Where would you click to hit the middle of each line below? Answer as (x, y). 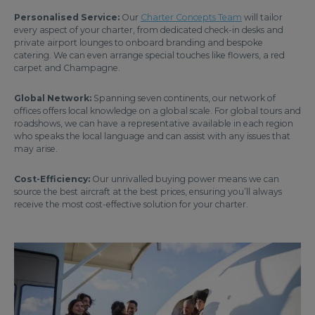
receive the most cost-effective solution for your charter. (131, 204)
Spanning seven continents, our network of (184, 98)
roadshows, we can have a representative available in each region (154, 123)
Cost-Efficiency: (52, 179)
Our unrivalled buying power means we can (185, 179)
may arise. (36, 149)
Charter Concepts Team (191, 17)
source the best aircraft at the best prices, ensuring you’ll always (148, 192)
